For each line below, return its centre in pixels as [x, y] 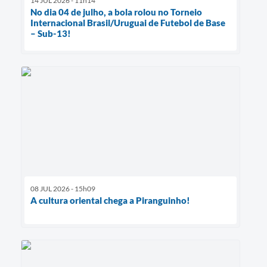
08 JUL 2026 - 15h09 [63, 189]
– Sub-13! [51, 34]
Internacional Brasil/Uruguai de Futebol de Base [128, 23]
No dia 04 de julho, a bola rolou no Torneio [116, 12]
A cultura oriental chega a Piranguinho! [110, 201]
